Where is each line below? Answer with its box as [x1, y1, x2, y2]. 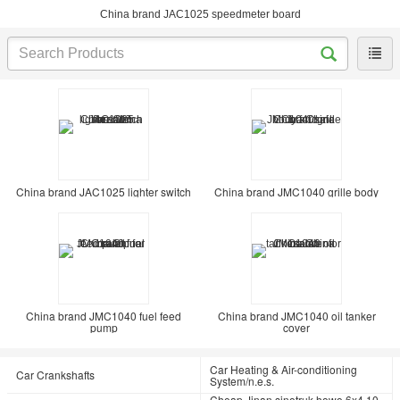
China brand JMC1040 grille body [214, 184, 379, 199]
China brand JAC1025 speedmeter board [99, 8, 301, 21]
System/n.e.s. [210, 373, 274, 388]
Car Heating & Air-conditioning [210, 362, 357, 377]
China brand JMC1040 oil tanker [217, 308, 376, 323]
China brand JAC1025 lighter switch [16, 184, 191, 199]
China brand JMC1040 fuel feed [26, 308, 181, 323]
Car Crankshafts [16, 367, 95, 382]
